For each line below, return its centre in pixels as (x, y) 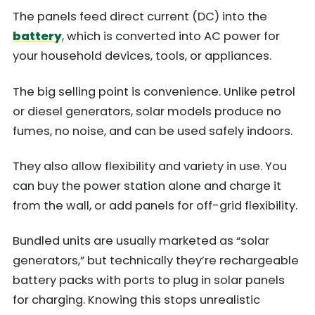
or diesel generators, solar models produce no (147, 111)
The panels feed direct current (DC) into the (140, 17)
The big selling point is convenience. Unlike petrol (154, 91)
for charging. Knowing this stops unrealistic (136, 300)
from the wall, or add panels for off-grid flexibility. (155, 205)
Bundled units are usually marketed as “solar (141, 241)
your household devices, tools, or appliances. (142, 56)
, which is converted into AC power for (171, 37)
